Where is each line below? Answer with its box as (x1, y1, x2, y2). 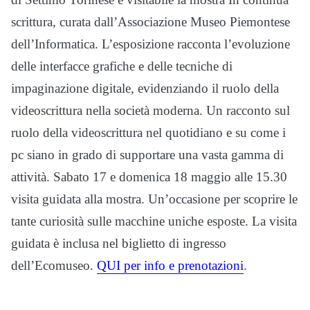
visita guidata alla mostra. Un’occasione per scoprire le (11, 192, 298, 207)
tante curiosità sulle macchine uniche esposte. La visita (11, 214, 297, 229)
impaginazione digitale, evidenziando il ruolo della (11, 81, 279, 96)
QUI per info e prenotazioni (97, 258, 244, 273)
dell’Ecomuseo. (11, 258, 97, 273)
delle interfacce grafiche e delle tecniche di (11, 59, 232, 74)
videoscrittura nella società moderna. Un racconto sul (11, 103, 290, 118)
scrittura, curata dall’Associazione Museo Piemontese (11, 15, 290, 30)
